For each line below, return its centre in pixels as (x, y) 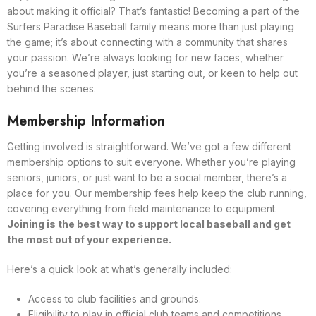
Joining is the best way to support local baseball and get (149, 224)
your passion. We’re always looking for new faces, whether (145, 57)
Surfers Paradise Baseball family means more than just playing (151, 26)
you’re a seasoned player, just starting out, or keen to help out (152, 73)
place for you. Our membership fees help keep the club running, (157, 193)
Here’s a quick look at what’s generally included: (120, 269)
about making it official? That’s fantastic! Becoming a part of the (153, 11)
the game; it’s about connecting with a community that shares (147, 42)
